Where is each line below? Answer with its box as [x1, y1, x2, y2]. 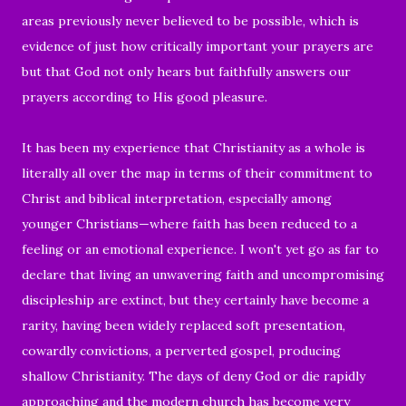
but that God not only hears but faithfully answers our [22, 63, 351, 80]
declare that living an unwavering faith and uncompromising [22, 266, 384, 283]
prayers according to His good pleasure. [22, 88, 267, 105]
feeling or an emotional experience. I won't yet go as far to [22, 240, 379, 257]
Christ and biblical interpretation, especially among [22, 189, 332, 207]
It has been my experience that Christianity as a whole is [22, 139, 365, 156]
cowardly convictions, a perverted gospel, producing [22, 342, 341, 359]
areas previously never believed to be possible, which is [22, 12, 359, 29]
